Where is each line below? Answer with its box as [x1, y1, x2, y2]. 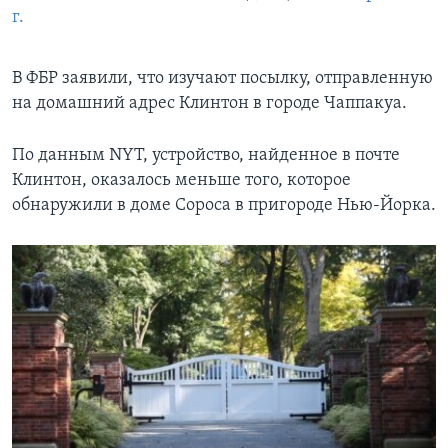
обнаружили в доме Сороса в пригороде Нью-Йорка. [12, 195, 436, 215]
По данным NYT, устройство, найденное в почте [12, 145, 400, 165]
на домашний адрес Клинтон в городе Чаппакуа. [12, 93, 407, 113]
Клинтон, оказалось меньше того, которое [12, 170, 351, 190]
